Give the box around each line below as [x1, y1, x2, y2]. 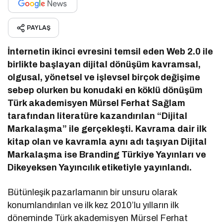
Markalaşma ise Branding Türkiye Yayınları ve [7, 149, 207, 160]
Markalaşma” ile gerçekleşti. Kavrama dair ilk [7, 123, 207, 134]
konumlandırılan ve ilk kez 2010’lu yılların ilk [7, 200, 179, 210]
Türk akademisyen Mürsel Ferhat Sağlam [7, 98, 186, 108]
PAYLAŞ [27, 24, 51, 31]
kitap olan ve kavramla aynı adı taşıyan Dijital [7, 136, 207, 147]
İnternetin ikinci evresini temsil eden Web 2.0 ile [7, 46, 214, 56]
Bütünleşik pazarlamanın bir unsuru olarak [7, 187, 177, 197]
